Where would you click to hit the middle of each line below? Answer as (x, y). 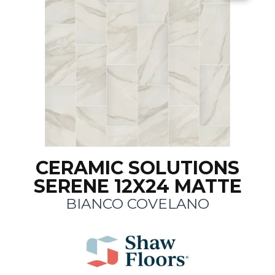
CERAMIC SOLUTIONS (137, 168)
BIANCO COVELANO (137, 204)
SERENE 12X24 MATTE (137, 187)
